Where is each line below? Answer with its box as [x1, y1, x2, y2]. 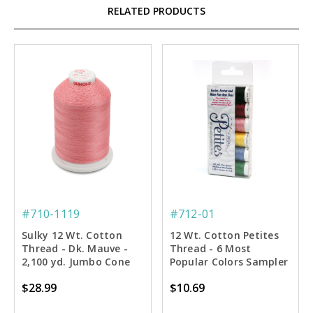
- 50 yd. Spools [169, 268, 243, 282]
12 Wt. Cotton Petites [169, 228, 279, 242]
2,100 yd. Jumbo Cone [22, 254, 130, 268]
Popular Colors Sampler [169, 254, 288, 268]
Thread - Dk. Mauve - [22, 241, 128, 255]
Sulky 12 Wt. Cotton [22, 228, 122, 242]
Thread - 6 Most [169, 241, 252, 255]
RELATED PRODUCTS [108, 3, 205, 17]
